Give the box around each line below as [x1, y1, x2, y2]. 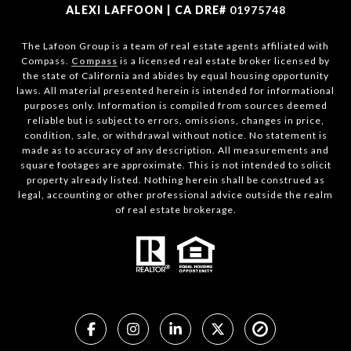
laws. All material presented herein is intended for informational [16, 85, 335, 97]
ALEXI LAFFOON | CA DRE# [65, 3, 230, 17]
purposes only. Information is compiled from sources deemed [24, 100, 327, 112]
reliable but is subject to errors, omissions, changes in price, [27, 114, 324, 127]
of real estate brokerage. [114, 204, 237, 216]
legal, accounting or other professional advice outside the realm [18, 189, 333, 201]
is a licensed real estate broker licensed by [118, 55, 330, 67]
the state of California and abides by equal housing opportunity [22, 70, 329, 82]
